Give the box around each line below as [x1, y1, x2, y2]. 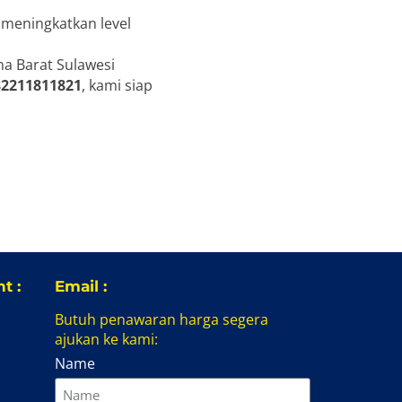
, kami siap [82, 74, 153, 95]
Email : [55, 276, 107, 295]
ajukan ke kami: [55, 328, 158, 349]
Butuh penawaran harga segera [55, 309, 268, 329]
